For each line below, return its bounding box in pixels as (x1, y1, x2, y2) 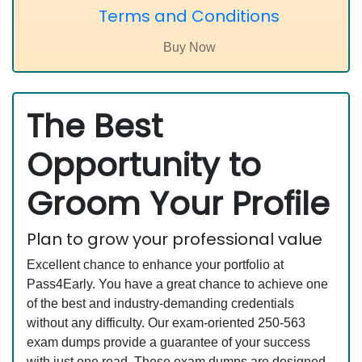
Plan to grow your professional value (27, 228, 322, 250)
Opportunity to (27, 142, 261, 187)
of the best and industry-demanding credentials (27, 297, 294, 310)
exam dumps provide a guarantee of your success (27, 335, 310, 349)
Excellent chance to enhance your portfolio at (27, 258, 284, 271)
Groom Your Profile (27, 181, 330, 226)
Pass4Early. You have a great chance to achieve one (27, 277, 328, 291)
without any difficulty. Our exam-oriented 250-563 (27, 316, 305, 330)
